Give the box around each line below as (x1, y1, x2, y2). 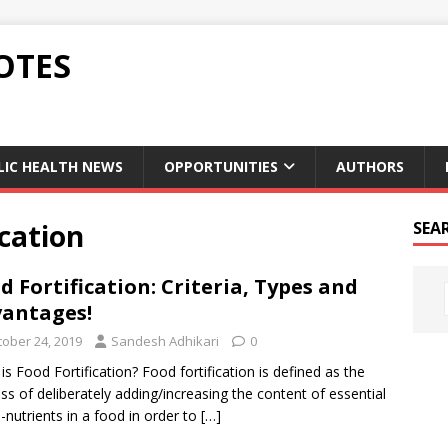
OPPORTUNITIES (164, 157, 278, 176)
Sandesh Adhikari (111, 332, 219, 350)
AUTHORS (336, 157, 404, 176)
